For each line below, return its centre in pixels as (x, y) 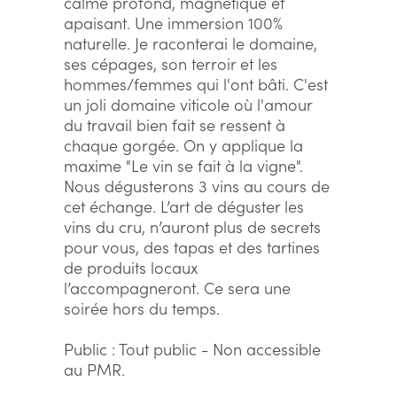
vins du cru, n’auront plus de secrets (192, 226)
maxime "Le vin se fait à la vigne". (183, 165)
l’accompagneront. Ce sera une (177, 288)
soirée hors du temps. (142, 308)
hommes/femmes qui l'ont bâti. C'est (196, 84)
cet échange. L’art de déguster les (184, 206)
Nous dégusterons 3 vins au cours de (197, 186)
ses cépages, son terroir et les (171, 63)
